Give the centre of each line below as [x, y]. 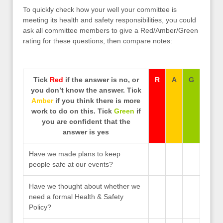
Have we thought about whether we [85, 186]
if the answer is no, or [101, 79]
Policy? [40, 207]
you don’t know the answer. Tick [86, 90]
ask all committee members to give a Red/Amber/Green [111, 30]
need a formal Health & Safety [76, 196]
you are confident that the [86, 121]
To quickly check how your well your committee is [100, 9]
